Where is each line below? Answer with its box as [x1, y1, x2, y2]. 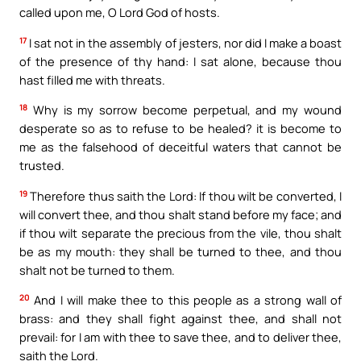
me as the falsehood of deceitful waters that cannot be [19, 139, 342, 156]
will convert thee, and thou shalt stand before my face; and [19, 205, 342, 222]
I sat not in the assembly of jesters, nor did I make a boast [27, 34, 342, 51]
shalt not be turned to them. [19, 261, 175, 278]
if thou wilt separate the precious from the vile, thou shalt [19, 224, 342, 241]
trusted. [19, 157, 64, 174]
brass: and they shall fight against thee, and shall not [19, 310, 342, 327]
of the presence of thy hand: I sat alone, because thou [19, 52, 342, 69]
